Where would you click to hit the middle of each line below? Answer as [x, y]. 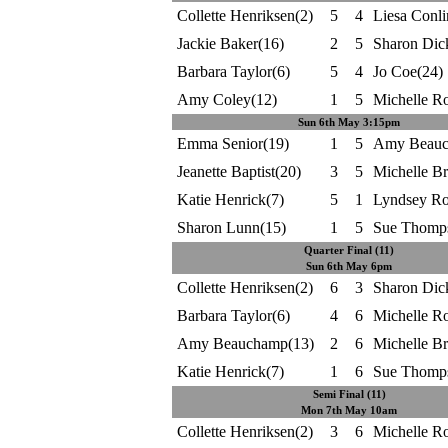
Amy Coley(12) [226, 99]
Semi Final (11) [349, 394]
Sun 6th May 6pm [349, 266]
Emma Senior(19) [232, 143]
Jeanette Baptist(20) [238, 171]
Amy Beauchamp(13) [245, 343]
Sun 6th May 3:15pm [349, 122]
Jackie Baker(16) [230, 43]
